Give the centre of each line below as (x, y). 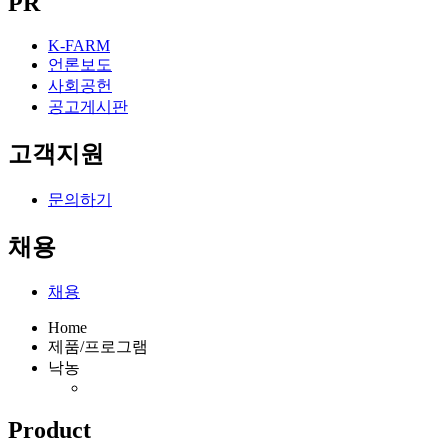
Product (49, 430)
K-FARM (79, 45)
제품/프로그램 (98, 347)
